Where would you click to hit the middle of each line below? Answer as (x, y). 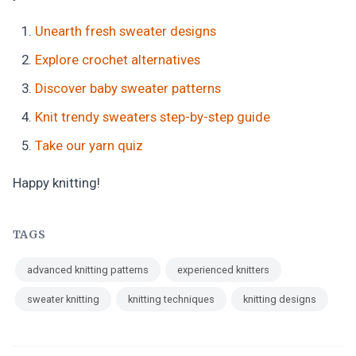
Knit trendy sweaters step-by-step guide (153, 117)
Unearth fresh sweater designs (126, 31)
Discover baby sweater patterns (128, 88)
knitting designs (280, 299)
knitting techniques (171, 299)
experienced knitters (223, 270)
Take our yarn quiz (89, 145)
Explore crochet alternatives (118, 60)
